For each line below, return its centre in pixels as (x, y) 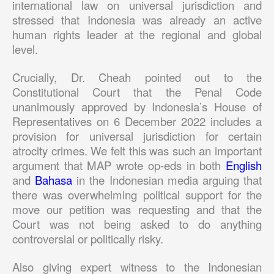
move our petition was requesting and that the (137, 209)
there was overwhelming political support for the (137, 195)
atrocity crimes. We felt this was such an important (137, 151)
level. (25, 49)
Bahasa (52, 180)
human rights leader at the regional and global (137, 35)
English (244, 165)
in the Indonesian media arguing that (167, 180)
